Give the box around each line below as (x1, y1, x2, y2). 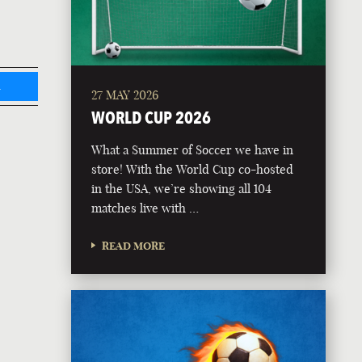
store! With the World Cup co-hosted (91, 161, 294, 177)
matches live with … (91, 200, 200, 216)
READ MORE (102, 238, 166, 252)
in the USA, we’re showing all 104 (91, 180, 272, 196)
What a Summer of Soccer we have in (91, 141, 294, 158)
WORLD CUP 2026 (91, 107, 212, 128)
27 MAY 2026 (91, 86, 159, 103)
